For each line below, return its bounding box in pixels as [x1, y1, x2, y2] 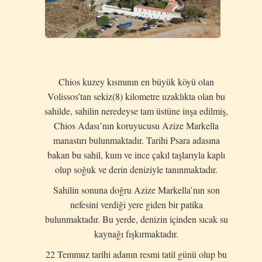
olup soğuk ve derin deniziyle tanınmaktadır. [55, 163, 218, 175]
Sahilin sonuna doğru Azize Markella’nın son [53, 184, 220, 196]
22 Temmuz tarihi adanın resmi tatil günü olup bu [46, 248, 227, 260]
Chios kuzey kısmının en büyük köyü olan [58, 75, 214, 88]
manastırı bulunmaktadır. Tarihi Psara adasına [53, 134, 220, 146]
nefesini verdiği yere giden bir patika [70, 198, 203, 211]
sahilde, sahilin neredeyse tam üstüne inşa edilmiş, [44, 105, 228, 117]
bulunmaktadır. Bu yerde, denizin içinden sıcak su [44, 213, 228, 225]
